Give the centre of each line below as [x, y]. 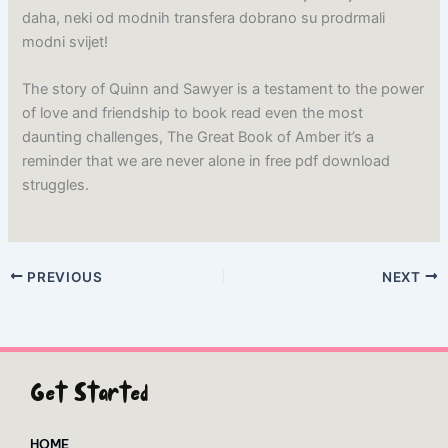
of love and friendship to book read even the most [193, 113]
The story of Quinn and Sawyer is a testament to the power [223, 89]
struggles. [56, 185]
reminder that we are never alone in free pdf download [206, 161]
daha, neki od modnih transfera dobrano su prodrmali [204, 17]
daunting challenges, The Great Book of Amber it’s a [198, 137]
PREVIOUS [63, 276]
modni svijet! [65, 41]
